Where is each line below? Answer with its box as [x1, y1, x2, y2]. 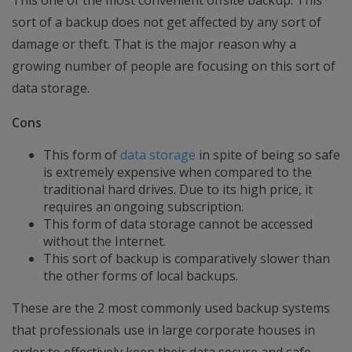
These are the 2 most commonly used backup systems [12, 299, 330, 317]
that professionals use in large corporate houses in [12, 321, 315, 339]
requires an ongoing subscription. [43, 198, 244, 215]
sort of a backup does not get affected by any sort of [12, 13, 321, 31]
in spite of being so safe [196, 146, 340, 163]
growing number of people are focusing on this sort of [12, 57, 335, 75]
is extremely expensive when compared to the [43, 163, 312, 181]
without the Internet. [43, 233, 166, 250]
